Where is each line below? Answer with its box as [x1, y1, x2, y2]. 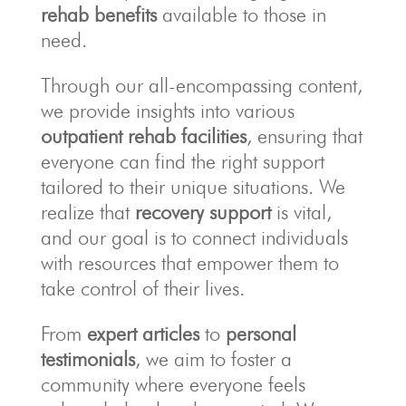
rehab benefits [40, 3, 157, 27]
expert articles [86, 322, 199, 346]
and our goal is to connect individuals [40, 226, 348, 250]
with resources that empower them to [40, 251, 339, 275]
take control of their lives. [40, 276, 245, 301]
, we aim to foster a [134, 347, 292, 372]
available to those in [156, 3, 326, 27]
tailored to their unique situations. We [40, 175, 345, 199]
